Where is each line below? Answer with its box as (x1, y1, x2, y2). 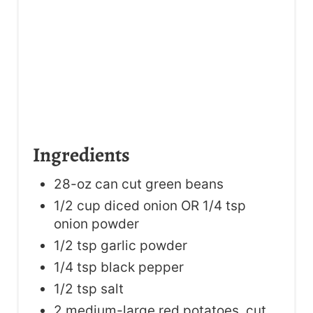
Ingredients (33, 140, 130, 168)
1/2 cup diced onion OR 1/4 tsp (54, 197, 246, 214)
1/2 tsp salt (54, 280, 124, 297)
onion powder (54, 215, 139, 232)
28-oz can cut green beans (54, 175, 224, 192)
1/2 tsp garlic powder (54, 237, 187, 254)
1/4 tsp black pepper (54, 259, 184, 275)
